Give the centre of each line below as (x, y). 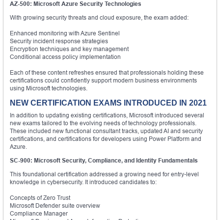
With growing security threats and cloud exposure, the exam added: (99, 17)
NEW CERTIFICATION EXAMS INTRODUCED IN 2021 (108, 103)
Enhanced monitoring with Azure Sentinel (65, 33)
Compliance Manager (39, 213)
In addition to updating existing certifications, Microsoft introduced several (107, 115)
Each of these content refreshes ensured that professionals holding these (107, 72)
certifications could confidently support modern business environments (103, 80)
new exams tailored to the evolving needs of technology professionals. (103, 123)
